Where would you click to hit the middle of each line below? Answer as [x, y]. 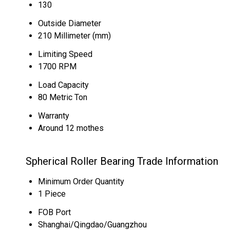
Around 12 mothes [71, 128]
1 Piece [52, 194]
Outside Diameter [70, 23]
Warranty [54, 116]
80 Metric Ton [63, 97]
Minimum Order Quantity [81, 181]
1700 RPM [57, 66]
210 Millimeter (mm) [74, 36]
